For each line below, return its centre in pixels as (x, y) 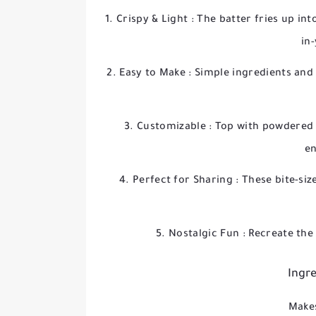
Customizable (173, 128)
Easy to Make (154, 74)
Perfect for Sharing (184, 181)
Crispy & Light (153, 20)
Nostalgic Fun (206, 235)
